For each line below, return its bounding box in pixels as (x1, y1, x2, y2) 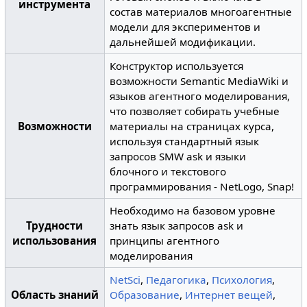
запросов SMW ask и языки (110, 149, 247, 163)
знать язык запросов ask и (110, 219, 244, 232)
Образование (110, 288, 180, 302)
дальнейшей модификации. (110, 35, 256, 49)
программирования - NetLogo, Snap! (110, 180, 295, 193)
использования (12, 234, 97, 247)
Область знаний (10, 288, 99, 302)
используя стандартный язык (110, 134, 260, 148)
